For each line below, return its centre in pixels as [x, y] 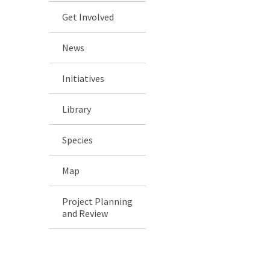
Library [77, 109]
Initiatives [83, 78]
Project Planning [97, 201]
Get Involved [88, 17]
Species [77, 140]
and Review [85, 213]
